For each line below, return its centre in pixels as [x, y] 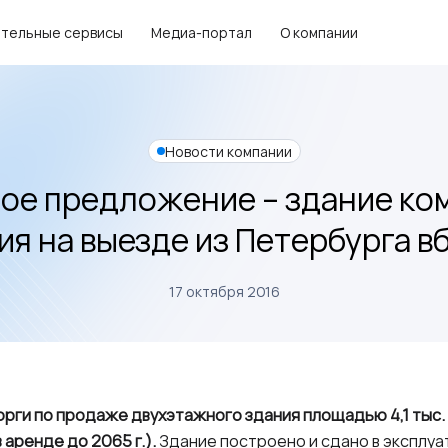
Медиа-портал [201, 32]
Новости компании [228, 151]
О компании [319, 32]
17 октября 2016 [224, 291]
